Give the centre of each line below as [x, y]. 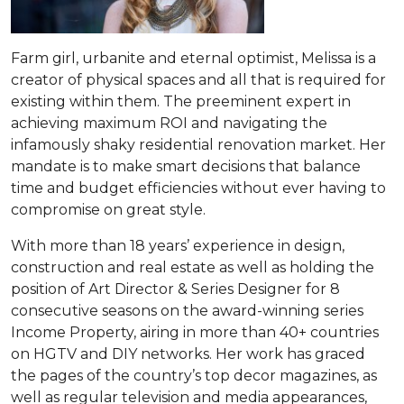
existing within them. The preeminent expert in [181, 101]
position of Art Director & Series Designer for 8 [175, 289]
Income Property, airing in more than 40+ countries [195, 332]
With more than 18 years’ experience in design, [178, 245]
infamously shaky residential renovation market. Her [198, 144]
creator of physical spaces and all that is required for [198, 79]
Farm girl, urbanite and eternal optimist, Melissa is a [193, 58]
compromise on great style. [108, 209]
